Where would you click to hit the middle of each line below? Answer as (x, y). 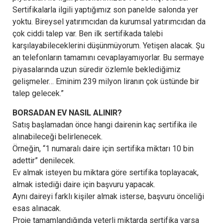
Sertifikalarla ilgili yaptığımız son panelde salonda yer (105, 9)
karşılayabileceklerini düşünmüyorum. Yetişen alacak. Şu (109, 45)
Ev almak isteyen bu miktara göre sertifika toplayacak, (106, 172)
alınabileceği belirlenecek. (57, 136)
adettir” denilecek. (44, 160)
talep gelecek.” (38, 93)
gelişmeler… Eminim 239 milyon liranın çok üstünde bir (106, 81)
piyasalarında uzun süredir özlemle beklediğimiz (97, 69)
